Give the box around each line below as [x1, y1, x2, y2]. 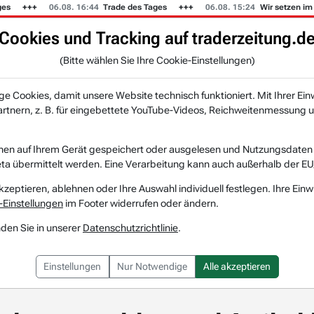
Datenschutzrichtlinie [83, 221, 178, 233]
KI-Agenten [77, 52, 127, 64]
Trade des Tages [95, 2, 161, 12]
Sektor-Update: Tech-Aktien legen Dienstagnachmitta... [63, 105, 307, 116]
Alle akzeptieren [203, 260, 271, 272]
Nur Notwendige [117, 260, 187, 272]
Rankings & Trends [212, 52, 293, 64]
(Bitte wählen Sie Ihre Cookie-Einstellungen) [59, 54, 255, 66]
